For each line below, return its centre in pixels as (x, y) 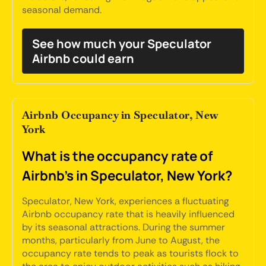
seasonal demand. (62, 10)
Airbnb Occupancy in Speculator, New (121, 115)
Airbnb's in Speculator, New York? (127, 175)
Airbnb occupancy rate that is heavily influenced (128, 214)
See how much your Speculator (122, 44)
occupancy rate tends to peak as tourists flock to (130, 253)
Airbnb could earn (83, 58)
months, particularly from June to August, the (121, 240)
